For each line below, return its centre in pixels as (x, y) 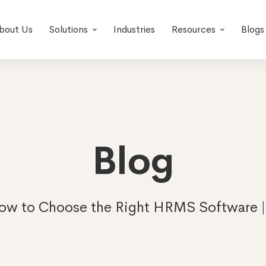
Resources (193, 29)
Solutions (68, 29)
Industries (134, 29)
